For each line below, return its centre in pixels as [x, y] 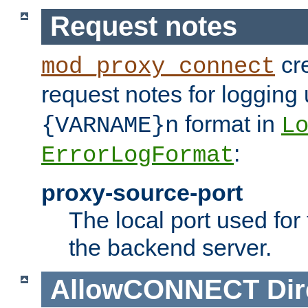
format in [230, 123]
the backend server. [170, 247]
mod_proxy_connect [158, 66]
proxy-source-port [142, 192]
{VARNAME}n [110, 125]
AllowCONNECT [154, 289]
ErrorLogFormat [137, 155]
